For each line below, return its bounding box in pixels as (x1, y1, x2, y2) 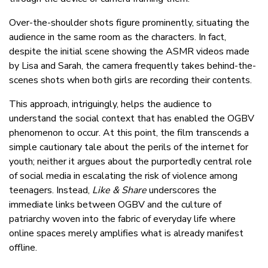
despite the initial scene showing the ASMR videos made (9, 45, 249, 59)
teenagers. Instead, (9, 184, 92, 197)
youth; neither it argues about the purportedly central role (9, 155, 252, 169)
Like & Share (92, 184, 149, 197)
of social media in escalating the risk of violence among (9, 169, 237, 183)
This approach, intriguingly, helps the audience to (9, 98, 212, 111)
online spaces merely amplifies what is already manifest (9, 227, 243, 240)
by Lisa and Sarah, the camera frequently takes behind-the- (9, 59, 256, 73)
